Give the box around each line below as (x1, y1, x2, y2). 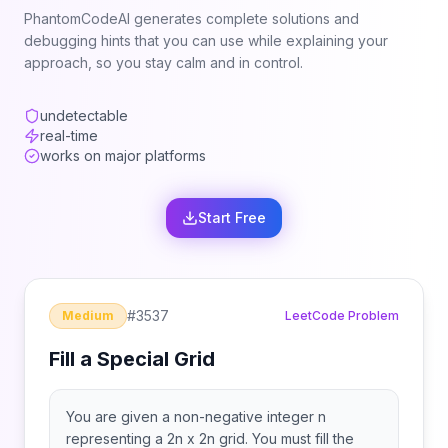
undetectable (40, 107, 128, 124)
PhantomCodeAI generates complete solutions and (24, 10, 359, 27)
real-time (40, 127, 98, 144)
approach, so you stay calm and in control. (24, 54, 303, 71)
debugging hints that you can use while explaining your (24, 32, 388, 49)
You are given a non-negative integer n (66, 408, 326, 425)
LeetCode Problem (285, 308, 399, 323)
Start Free (198, 209, 266, 226)
